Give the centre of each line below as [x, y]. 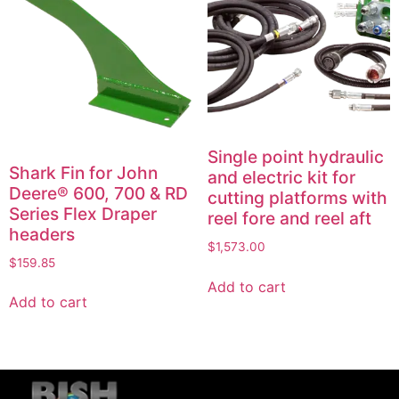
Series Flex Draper [83, 214]
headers [42, 235]
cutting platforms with [297, 198]
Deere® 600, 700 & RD [98, 194]
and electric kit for [281, 178]
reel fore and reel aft [289, 219]
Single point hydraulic [295, 157]
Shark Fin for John [83, 173]
